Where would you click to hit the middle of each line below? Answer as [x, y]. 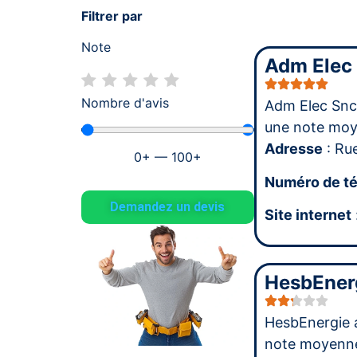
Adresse [293, 149]
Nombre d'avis [125, 102]
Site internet [308, 215]
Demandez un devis [168, 206]
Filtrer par [112, 16]
